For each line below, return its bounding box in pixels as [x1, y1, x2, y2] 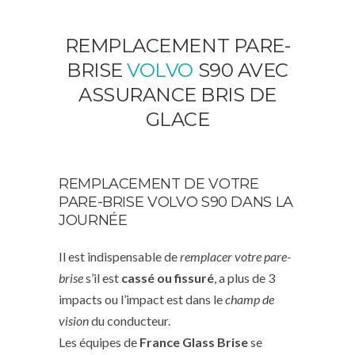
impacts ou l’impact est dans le [59, 291, 225, 307]
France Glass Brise [139, 334, 248, 349]
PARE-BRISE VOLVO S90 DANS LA [59, 193, 293, 211]
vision [59, 312, 89, 328]
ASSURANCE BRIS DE [78, 82, 277, 106]
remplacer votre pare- [180, 248, 291, 264]
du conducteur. [89, 312, 170, 328]
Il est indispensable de [59, 248, 180, 264]
